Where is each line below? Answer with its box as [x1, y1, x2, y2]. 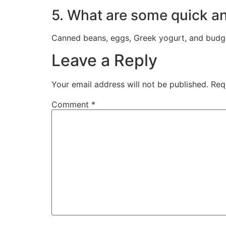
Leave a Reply [51, 50, 157, 71]
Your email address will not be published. [51, 79, 208, 90]
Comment [51, 99, 91, 110]
